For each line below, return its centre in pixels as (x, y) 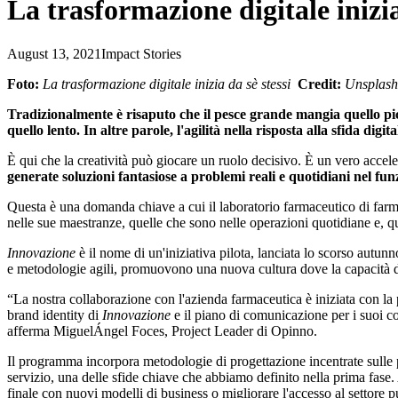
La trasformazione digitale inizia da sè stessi (170, 84)
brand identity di (55, 314)
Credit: (319, 84)
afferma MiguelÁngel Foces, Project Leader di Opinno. (162, 330)
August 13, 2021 (54, 53)
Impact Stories (141, 53)
